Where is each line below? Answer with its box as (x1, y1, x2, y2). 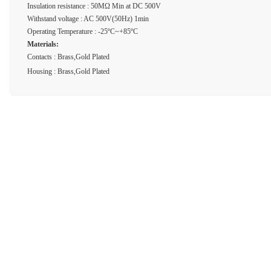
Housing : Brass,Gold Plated (27, 67, 109, 76)
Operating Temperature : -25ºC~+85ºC (27, 27, 138, 36)
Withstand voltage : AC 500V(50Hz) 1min (27, 14, 149, 23)
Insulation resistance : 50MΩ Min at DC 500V (27, 1, 161, 10)
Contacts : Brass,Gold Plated (27, 52, 109, 61)
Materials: (27, 39, 59, 48)
